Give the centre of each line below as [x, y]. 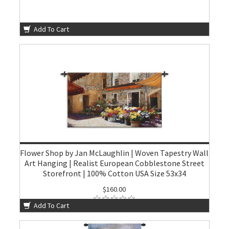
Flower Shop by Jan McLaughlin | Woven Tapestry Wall [114, 153]
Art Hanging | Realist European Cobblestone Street [114, 163]
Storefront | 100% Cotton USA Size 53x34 [114, 173]
